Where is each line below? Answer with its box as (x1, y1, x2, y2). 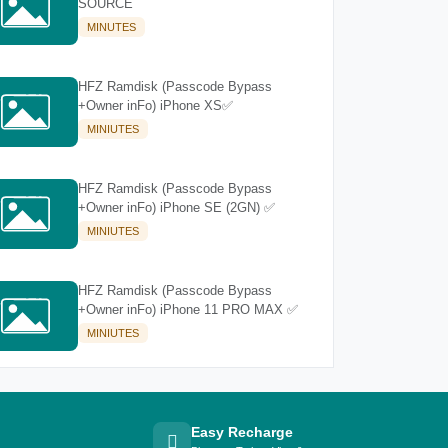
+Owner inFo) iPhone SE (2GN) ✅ (78, 199, 276, 215)
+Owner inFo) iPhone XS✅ (78, 97, 234, 113)
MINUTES (87, 20, 137, 33)
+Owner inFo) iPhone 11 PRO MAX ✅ (78, 301, 299, 317)
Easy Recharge (191, 424, 293, 441)
